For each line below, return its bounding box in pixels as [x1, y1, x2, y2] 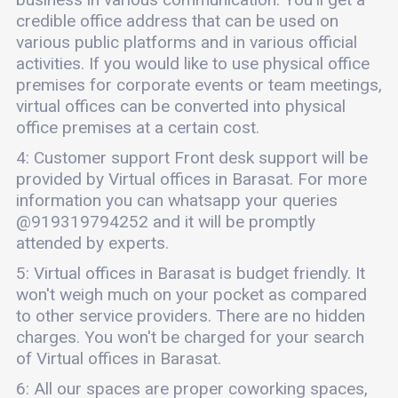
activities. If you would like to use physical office [15, 53, 370, 74]
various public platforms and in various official [15, 32, 357, 52]
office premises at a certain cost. [15, 117, 259, 138]
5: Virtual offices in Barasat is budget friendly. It [15, 263, 365, 283]
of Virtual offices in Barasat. [15, 348, 221, 369]
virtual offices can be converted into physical [15, 96, 346, 116]
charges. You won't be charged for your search [15, 327, 364, 347]
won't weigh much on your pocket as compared [15, 284, 367, 305]
